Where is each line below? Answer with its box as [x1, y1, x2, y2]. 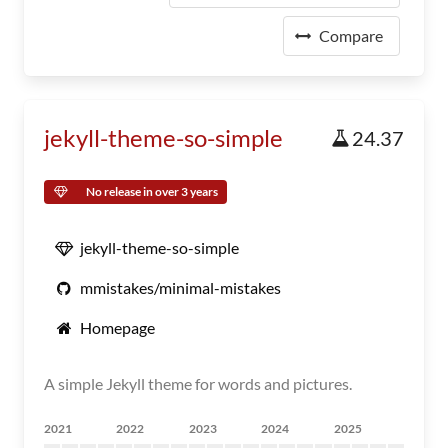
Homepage [80, 318, 155, 337]
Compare [319, 26, 383, 45]
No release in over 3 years [86, 184, 218, 199]
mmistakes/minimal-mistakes [80, 278, 281, 297]
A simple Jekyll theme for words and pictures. [44, 374, 352, 393]
